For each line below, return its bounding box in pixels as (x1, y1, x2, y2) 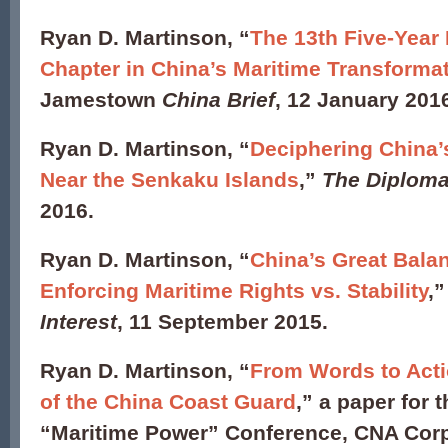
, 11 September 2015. (117, 310, 328, 333)
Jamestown (40, 88, 162, 111)
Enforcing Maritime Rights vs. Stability (40, 279, 428, 302)
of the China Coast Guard (40, 390, 296, 413)
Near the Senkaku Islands (40, 168, 299, 191)
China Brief (162, 88, 275, 111)
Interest (40, 310, 117, 333)
